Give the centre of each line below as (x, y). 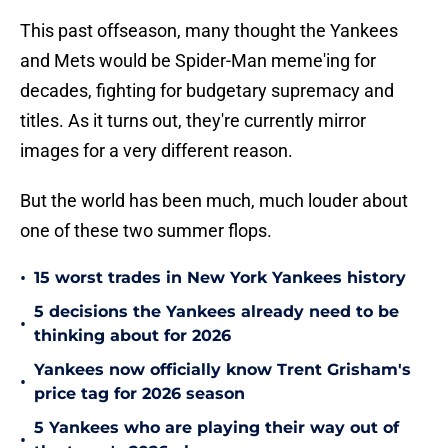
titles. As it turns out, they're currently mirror (193, 121)
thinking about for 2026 (132, 336)
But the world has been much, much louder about (214, 201)
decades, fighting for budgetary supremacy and (207, 91)
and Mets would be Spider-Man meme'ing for (198, 61)
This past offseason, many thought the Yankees (209, 31)
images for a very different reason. (156, 151)
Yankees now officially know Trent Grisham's (222, 370)
